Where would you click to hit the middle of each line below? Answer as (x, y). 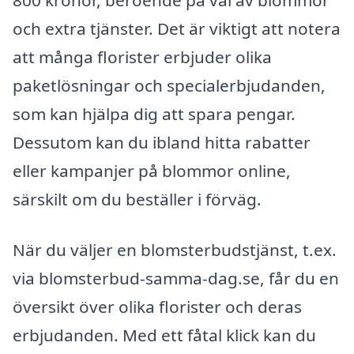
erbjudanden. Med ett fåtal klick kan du (164, 335)
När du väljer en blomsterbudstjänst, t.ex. (175, 249)
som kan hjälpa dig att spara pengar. (154, 114)
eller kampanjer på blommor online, (152, 171)
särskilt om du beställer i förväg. (137, 200)
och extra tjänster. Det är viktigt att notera (177, 29)
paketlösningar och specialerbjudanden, (169, 86)
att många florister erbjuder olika (142, 57)
